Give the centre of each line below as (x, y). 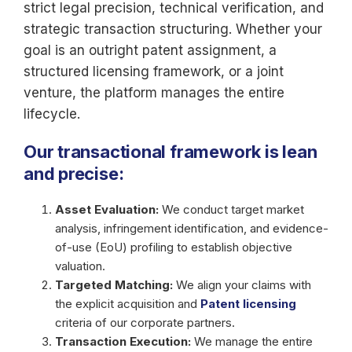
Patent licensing (248, 304)
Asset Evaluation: (107, 209)
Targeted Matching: (114, 285)
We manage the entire (252, 341)
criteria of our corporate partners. (145, 323)
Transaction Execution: (123, 341)
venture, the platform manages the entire (154, 93)
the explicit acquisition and (128, 304)
